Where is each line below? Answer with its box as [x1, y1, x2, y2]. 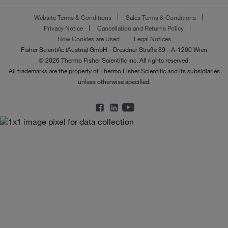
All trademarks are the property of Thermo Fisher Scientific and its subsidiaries [8, 66, 220, 75]
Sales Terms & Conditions [125, 13, 196, 21]
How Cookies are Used [57, 34, 120, 43]
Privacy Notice [44, 23, 83, 32]
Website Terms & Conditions [34, 13, 111, 21]
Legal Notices [133, 34, 171, 43]
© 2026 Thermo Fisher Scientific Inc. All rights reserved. [38, 55, 190, 64]
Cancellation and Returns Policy [97, 23, 184, 32]
